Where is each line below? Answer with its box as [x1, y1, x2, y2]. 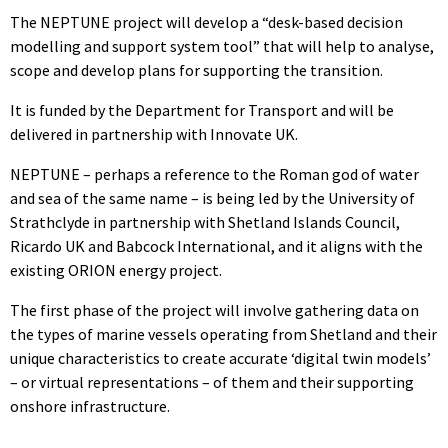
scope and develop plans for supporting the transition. [10, 60, 383, 81]
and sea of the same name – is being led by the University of [10, 188, 415, 209]
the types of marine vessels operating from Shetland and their [10, 324, 437, 345]
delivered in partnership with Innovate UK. [10, 124, 298, 145]
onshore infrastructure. [10, 396, 170, 417]
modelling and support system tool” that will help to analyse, [10, 36, 434, 57]
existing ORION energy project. [10, 260, 222, 281]
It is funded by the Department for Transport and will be [10, 100, 394, 121]
